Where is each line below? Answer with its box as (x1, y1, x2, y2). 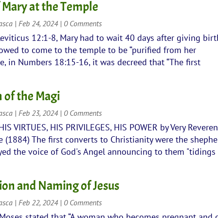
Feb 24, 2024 (18, 18, 58, 28)
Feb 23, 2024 (18, 108, 58, 118)
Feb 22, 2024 (18, 197, 58, 207)
